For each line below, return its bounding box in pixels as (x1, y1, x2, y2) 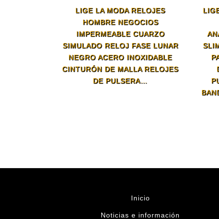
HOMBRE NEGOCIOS (82, 18, 158, 26)
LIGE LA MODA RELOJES (75, 6, 166, 14)
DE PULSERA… (93, 76, 148, 85)
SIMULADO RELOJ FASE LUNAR (62, 41, 178, 49)
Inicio (131, 194, 150, 202)
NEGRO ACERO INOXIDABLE (68, 53, 173, 61)
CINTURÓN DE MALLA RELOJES (62, 65, 179, 73)
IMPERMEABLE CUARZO (76, 29, 165, 38)
